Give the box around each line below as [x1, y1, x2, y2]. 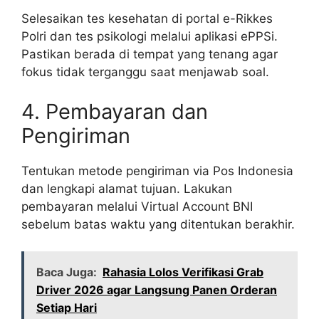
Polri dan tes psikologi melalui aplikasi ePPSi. [21, 29, 278, 44]
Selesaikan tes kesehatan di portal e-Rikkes [21, 11, 273, 26]
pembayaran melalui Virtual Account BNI [21, 199, 253, 214]
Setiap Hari [36, 300, 97, 315]
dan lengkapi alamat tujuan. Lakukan [21, 181, 232, 196]
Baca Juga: [36, 265, 97, 280]
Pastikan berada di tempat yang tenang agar [21, 47, 278, 62]
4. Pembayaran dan [21, 98, 208, 124]
